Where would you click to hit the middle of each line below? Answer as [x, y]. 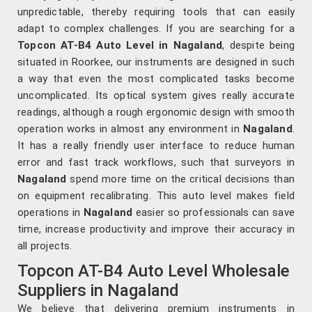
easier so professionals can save [213, 213]
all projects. [45, 246]
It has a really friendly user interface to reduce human [156, 146]
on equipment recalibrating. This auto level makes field [156, 196]
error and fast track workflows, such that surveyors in [156, 163]
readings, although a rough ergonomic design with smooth [156, 112]
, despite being [259, 46]
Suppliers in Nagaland [98, 291]
